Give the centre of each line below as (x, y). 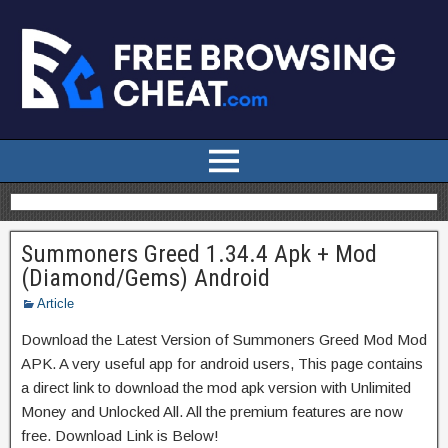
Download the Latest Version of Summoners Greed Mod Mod (224, 339)
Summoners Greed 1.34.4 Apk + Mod (199, 253)
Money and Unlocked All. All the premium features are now (212, 411)
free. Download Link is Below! (120, 435)
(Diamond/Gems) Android (145, 277)
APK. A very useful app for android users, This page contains (222, 363)
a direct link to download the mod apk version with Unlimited (216, 387)
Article (55, 303)
